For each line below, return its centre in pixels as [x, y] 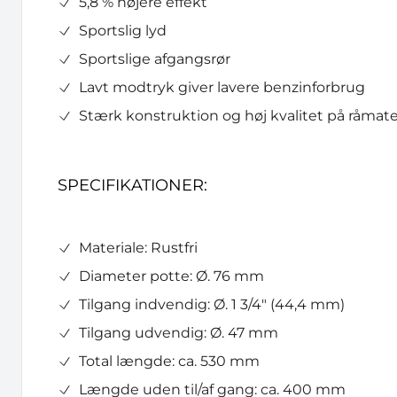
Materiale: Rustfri [138, 248]
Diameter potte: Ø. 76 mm [171, 276]
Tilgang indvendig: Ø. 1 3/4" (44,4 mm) [212, 304]
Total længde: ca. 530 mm [169, 361]
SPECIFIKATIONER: [132, 185]
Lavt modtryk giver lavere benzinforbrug [222, 87]
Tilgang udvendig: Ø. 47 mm [179, 333]
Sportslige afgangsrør [155, 59]
